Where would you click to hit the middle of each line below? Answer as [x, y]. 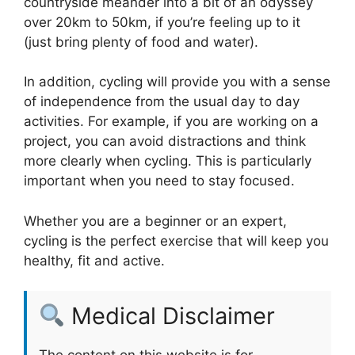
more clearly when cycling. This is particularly [168, 161]
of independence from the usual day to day [162, 102]
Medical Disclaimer [170, 316]
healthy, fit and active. [94, 260]
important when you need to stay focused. [159, 181]
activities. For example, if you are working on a [171, 122]
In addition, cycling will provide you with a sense [177, 82]
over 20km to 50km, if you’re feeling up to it [162, 22]
